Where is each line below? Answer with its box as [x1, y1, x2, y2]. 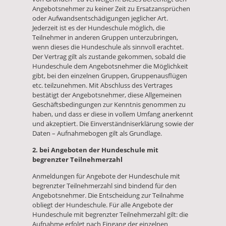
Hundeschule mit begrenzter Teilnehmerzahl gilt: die [32, 209, 188, 219]
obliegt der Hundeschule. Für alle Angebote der [32, 200, 173, 209]
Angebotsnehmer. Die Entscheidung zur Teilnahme [32, 190, 184, 200]
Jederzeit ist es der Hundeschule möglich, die [32, 23, 165, 33]
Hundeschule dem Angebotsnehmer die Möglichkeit [32, 62, 188, 71]
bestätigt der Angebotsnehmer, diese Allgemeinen [32, 90, 182, 100]
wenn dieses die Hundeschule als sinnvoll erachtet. [32, 42, 184, 52]
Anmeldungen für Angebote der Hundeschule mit [32, 171, 180, 181]
